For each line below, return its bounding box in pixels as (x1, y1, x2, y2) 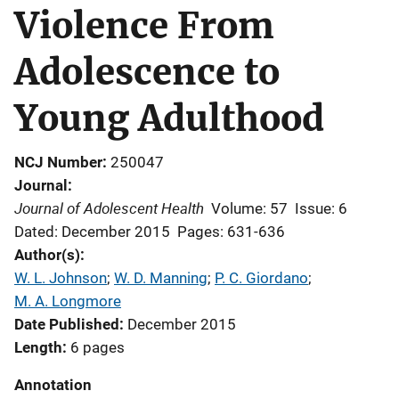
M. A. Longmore (14, 292, 121, 310)
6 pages (70, 338, 125, 356)
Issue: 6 (295, 199, 347, 217)
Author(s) (14, 246, 80, 264)
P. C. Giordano (215, 269, 308, 287)
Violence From (14, 4, 274, 48)
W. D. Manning (114, 269, 208, 287)
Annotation (14, 376, 92, 394)
